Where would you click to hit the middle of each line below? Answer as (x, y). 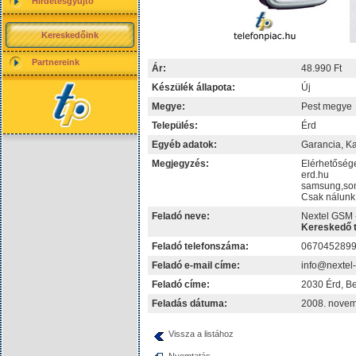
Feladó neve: (181, 216)
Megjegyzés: (180, 164)
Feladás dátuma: (190, 304)
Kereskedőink (70, 35)
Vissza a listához (200, 334)
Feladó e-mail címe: (196, 265)
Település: (175, 126)
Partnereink (56, 62)
